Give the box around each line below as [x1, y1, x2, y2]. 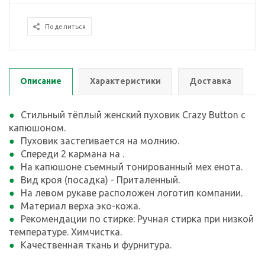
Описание [20, 76, 62, 86]
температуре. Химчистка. [9, 227, 122, 237]
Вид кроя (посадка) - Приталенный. [21, 174, 180, 185]
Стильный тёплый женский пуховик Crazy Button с [21, 109, 245, 120]
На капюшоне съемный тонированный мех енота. [21, 161, 243, 172]
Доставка [189, 76, 231, 86]
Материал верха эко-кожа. [21, 201, 140, 211]
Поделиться [45, 23, 86, 30]
